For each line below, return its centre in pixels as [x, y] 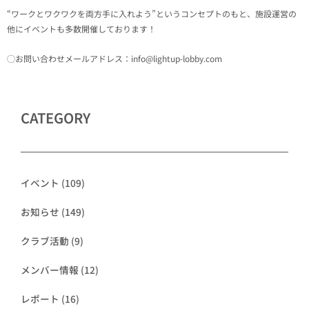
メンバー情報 [50, 269]
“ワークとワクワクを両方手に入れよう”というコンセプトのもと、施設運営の [152, 13]
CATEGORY [56, 117]
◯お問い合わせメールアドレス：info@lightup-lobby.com [114, 58]
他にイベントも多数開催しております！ [81, 28]
